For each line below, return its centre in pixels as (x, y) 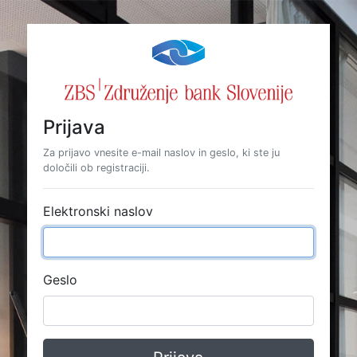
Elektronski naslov (98, 211)
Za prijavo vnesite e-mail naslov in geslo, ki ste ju (161, 153)
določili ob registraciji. (96, 168)
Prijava (74, 127)
